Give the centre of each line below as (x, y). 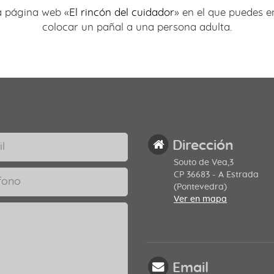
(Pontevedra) (200, 187)
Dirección (203, 146)
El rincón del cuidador (122, 12)
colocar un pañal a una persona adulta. (139, 27)
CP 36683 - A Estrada (216, 175)
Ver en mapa (200, 199)
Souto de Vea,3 (204, 162)
